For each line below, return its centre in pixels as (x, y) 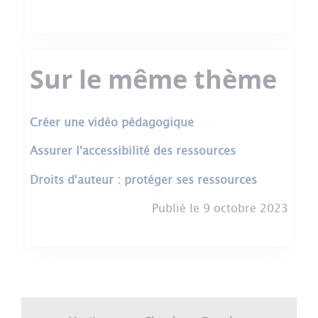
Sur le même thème (153, 79)
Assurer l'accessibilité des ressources (133, 151)
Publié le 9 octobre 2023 (220, 208)
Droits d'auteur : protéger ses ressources (143, 180)
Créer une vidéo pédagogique (112, 122)
